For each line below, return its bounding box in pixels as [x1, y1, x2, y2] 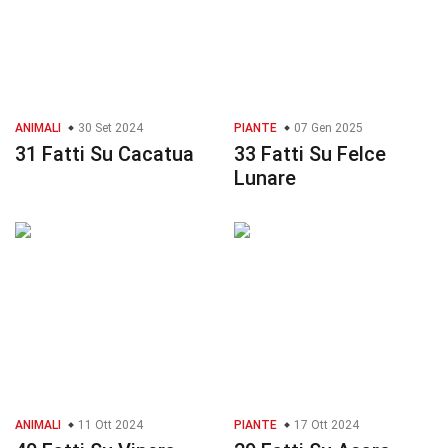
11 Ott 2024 [75, 418, 143, 433]
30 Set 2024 [75, 121, 143, 136]
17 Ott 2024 [291, 418, 359, 433]
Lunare [234, 166, 296, 191]
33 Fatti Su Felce [234, 142, 386, 167]
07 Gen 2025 [291, 121, 363, 136]
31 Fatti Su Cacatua [15, 142, 194, 167]
